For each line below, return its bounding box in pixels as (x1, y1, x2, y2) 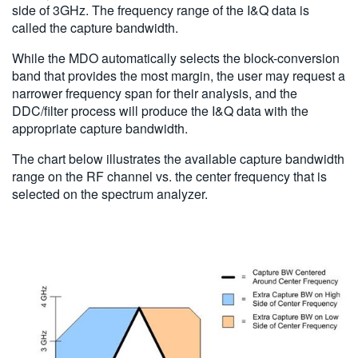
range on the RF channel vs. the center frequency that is (12, 166, 327, 185)
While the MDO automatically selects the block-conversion (12, 48, 340, 67)
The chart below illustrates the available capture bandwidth (12, 149, 344, 168)
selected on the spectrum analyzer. (12, 184, 208, 203)
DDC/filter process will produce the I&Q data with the (12, 101, 308, 120)
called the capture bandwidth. (12, 18, 178, 37)
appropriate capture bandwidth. (12, 118, 188, 137)
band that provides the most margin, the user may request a (12, 66, 345, 85)
